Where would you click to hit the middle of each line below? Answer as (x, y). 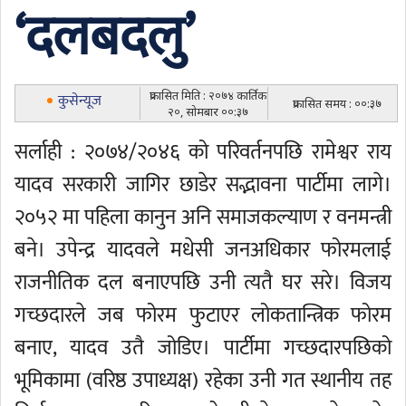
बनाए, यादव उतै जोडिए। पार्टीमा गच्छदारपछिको (203, 348)
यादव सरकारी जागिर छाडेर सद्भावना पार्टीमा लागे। (203, 185)
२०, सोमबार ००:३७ (208, 111)
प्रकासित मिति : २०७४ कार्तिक (208, 95)
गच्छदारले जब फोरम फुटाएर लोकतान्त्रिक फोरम (203, 315)
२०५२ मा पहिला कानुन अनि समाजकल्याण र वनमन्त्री (203, 217)
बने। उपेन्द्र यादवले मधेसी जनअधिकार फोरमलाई (203, 250)
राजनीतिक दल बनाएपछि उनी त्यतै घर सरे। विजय (203, 283)
